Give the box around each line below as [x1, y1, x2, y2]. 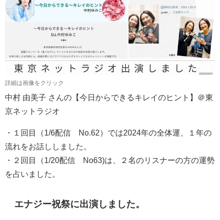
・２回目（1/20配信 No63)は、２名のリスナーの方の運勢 [5, 156, 215, 165]
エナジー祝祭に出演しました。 [14, 199, 145, 209]
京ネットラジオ [5, 107, 60, 115]
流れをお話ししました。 [5, 142, 91, 151]
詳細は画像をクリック [5, 79, 64, 87]
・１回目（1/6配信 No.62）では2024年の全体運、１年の [5, 129, 212, 137]
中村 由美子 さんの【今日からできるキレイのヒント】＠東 [5, 93, 213, 102]
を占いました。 [5, 170, 60, 178]
